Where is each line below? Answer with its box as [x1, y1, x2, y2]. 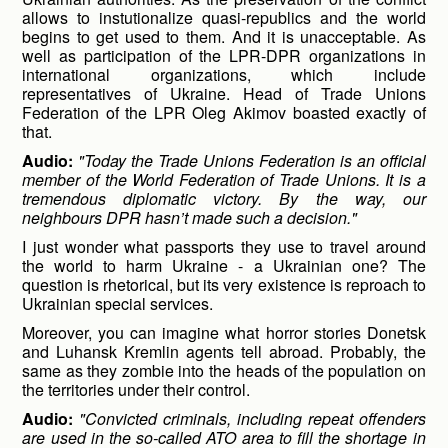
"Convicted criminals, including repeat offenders [79, 407, 426, 430]
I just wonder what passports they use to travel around [22, 235, 426, 258]
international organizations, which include [22, 63, 426, 86]
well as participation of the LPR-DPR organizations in [22, 44, 426, 67]
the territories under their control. [22, 378, 251, 401]
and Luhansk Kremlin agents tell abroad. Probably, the [22, 340, 426, 363]
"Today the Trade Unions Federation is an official [78, 149, 426, 172]
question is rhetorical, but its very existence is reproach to [22, 273, 426, 296]
